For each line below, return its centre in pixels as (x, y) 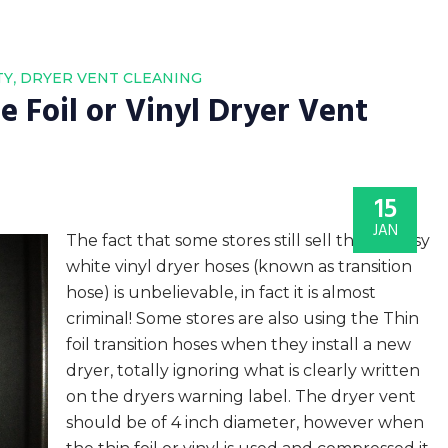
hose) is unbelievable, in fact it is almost (221, 292)
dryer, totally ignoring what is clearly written (243, 370)
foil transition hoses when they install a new (238, 344)
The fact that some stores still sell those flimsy (248, 240)
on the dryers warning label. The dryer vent (241, 396)
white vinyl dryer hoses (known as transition (239, 266)
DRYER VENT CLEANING (111, 78)
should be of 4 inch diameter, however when (245, 422)
